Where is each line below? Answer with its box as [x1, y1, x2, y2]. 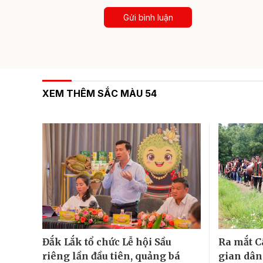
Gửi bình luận [123, 12, 173, 22]
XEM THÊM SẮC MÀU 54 [42, 87, 157, 99]
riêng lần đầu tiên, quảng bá [42, 249, 180, 262]
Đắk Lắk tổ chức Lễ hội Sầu [42, 235, 171, 248]
